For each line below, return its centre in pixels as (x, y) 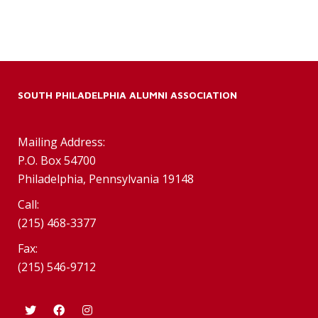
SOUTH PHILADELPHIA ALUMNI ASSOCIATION (127, 95)
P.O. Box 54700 (57, 161)
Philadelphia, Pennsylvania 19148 (106, 179)
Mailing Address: (61, 142)
